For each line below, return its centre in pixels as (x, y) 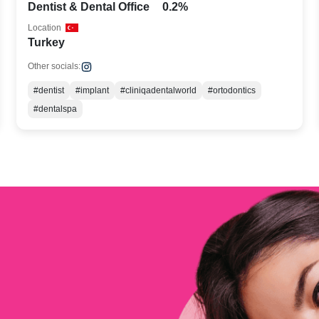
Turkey (47, 42)
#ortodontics (232, 90)
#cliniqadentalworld (159, 90)
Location (45, 28)
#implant (93, 90)
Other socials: (54, 66)
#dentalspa (56, 109)
